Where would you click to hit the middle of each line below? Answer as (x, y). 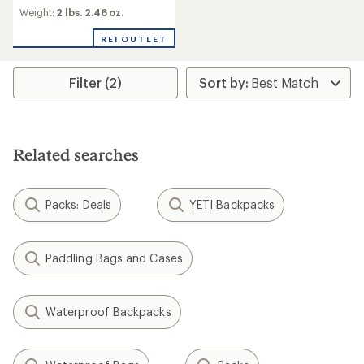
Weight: (38, 12)
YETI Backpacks (232, 204)
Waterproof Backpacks (108, 312)
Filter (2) (96, 82)
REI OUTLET (134, 39)
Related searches (76, 154)
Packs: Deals (78, 204)
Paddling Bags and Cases (114, 258)
